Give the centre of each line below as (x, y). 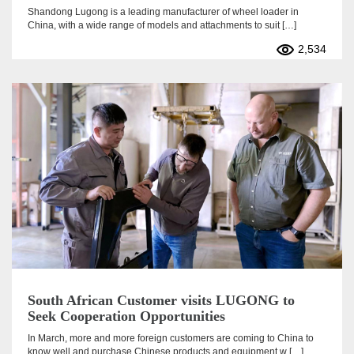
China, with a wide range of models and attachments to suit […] (162, 26)
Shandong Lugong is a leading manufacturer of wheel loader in (163, 12)
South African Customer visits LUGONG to (161, 301)
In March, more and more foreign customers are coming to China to (171, 339)
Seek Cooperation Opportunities (126, 316)
